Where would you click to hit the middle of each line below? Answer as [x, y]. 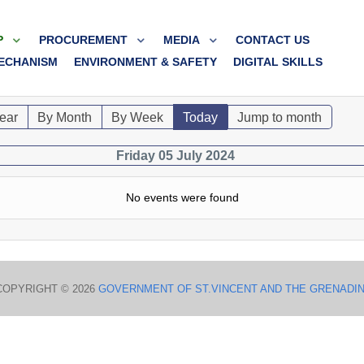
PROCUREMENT [84, 39]
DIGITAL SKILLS [278, 61]
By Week [138, 117]
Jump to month [280, 117]
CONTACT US [273, 39]
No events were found [182, 197]
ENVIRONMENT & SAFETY [146, 61]
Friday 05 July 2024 [175, 155]
